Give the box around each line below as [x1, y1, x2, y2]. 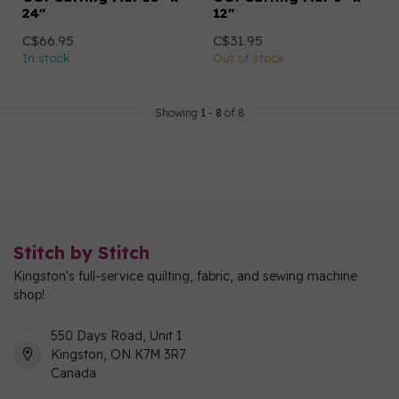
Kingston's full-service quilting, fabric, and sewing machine [13, 267, 357, 284]
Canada [51, 364, 96, 381]
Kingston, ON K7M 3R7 [51, 346, 185, 362]
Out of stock [213, 50, 284, 65]
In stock [22, 50, 69, 65]
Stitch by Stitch [13, 240, 150, 264]
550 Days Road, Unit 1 [51, 327, 182, 344]
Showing [154, 105, 200, 119]
